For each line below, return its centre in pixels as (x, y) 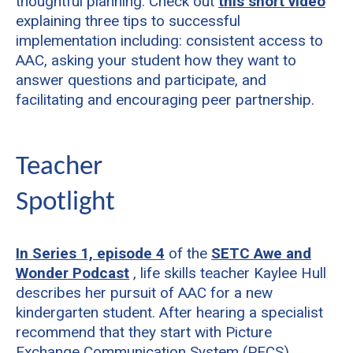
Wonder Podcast (72, 273)
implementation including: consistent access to (169, 40)
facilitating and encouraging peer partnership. (165, 99)
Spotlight (65, 203)
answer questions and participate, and (141, 80)
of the (188, 253)
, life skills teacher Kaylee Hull (228, 273)
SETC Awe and (261, 253)
